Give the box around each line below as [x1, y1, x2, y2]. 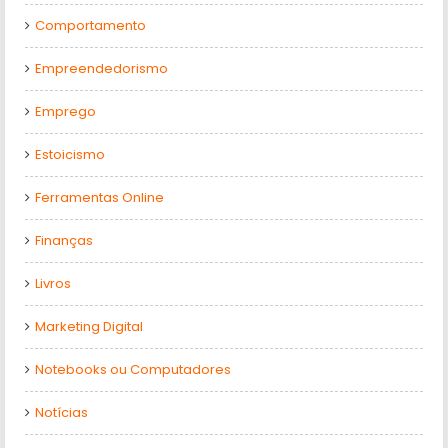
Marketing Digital [35, 317, 143, 336]
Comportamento [35, 16, 146, 35]
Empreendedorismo [35, 59, 168, 78]
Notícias [35, 403, 88, 422]
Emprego [35, 102, 96, 121]
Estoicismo [35, 145, 105, 164]
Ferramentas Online [35, 188, 164, 207]
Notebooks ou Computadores [35, 360, 231, 379]
